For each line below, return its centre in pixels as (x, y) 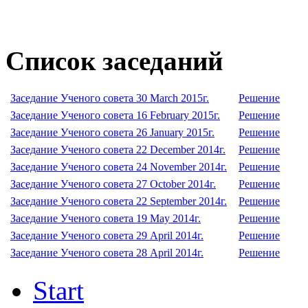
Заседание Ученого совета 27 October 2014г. (113, 184)
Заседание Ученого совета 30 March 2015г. (110, 98)
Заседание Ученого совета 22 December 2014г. (118, 150)
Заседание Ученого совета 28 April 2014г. (107, 253)
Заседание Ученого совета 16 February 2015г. (115, 115)
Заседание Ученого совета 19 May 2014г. (106, 218)
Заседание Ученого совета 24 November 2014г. (119, 167)
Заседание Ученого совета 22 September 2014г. (119, 201)
